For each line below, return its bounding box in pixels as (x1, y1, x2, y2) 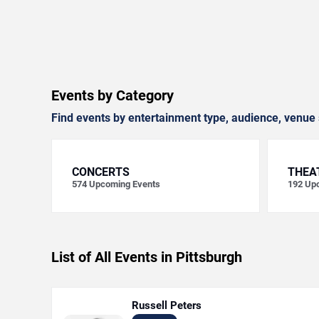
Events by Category (51, 87, 174, 104)
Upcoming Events (89, 179, 160, 189)
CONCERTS (72, 165, 130, 179)
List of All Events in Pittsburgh (51, 249, 242, 266)
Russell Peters (132, 299, 202, 312)
